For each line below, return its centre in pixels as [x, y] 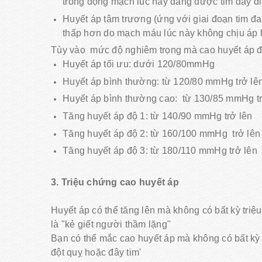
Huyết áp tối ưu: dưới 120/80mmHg [139, 64]
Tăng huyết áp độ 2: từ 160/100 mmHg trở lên [161, 133]
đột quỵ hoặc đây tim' [96, 252]
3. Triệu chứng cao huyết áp [115, 182]
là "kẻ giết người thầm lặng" [112, 224]
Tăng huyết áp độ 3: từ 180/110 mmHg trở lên [160, 151]
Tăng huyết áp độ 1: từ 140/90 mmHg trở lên [158, 116]
